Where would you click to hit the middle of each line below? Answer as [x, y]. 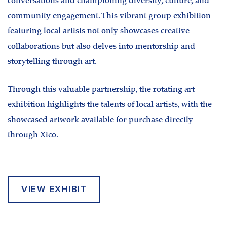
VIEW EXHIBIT [54, 189]
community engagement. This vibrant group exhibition [109, 16]
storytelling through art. [52, 62]
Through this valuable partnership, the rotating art [101, 90]
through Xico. [33, 136]
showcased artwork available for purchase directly [100, 120]
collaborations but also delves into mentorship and [101, 46]
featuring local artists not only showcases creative [99, 31]
